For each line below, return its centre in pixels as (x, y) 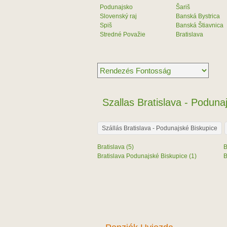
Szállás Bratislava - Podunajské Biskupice (160, 128)
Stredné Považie (123, 34)
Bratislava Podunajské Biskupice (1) (147, 156)
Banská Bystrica (198, 16)
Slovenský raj (118, 16)
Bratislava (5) (116, 147)
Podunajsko (116, 7)
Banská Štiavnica (200, 25)
